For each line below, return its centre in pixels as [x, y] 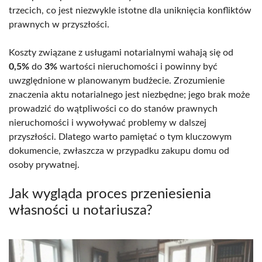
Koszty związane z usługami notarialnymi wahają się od [121, 53]
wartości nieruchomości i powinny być [137, 67]
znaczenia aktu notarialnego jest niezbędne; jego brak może [129, 95]
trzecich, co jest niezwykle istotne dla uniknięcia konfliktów [130, 11]
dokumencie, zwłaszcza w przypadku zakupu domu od [119, 151]
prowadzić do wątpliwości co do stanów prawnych [113, 109]
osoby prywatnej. [44, 165]
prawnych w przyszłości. [59, 25]
